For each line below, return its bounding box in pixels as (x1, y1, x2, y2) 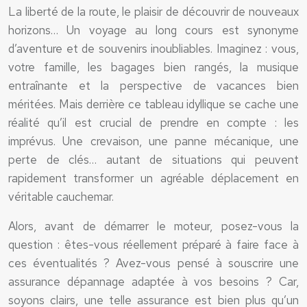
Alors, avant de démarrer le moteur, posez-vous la (8, 219, 299, 234)
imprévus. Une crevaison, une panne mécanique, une (8, 134, 299, 149)
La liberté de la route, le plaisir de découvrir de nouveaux (8, 4, 299, 19)
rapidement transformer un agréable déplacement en (8, 171, 299, 186)
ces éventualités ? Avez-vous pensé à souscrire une (8, 256, 299, 271)
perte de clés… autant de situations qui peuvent (8, 152, 299, 167)
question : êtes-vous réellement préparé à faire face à (8, 237, 299, 252)
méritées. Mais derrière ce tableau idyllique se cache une (8, 97, 299, 112)
